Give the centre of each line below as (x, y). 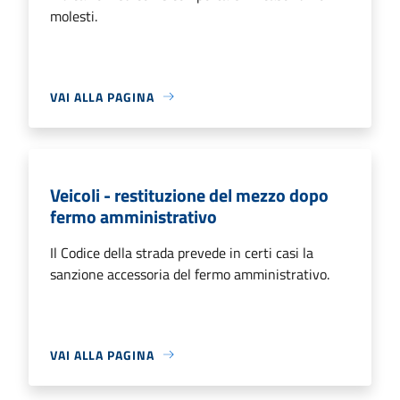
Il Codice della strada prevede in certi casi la (182, 252)
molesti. (74, 16)
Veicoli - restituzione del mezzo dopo (189, 195)
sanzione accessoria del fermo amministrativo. (190, 274)
